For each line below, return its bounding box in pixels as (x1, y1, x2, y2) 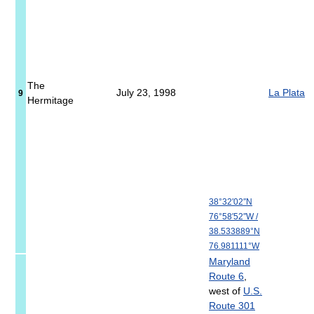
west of (209, 285, 243, 297)
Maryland (209, 256, 250, 268)
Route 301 (209, 300, 255, 312)
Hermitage (27, 95, 74, 107)
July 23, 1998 (116, 87, 176, 99)
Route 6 (209, 271, 244, 282)
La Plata (268, 87, 305, 99)
